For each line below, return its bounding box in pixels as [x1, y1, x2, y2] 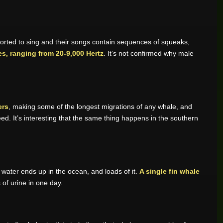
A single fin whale [139, 167, 200, 175]
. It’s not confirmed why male [104, 49, 194, 57]
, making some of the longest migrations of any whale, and [8, 103, 192, 111]
